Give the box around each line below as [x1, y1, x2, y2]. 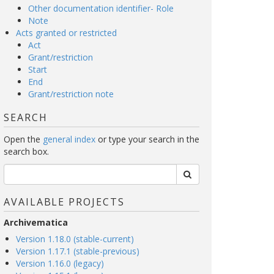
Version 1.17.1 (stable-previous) [16, 245, 139, 257]
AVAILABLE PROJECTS [4, 195, 125, 209]
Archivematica [4, 217, 68, 228]
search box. [4, 146, 49, 157]
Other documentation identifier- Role [28, 2, 174, 14]
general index [43, 133, 95, 145]
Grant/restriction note [28, 88, 114, 100]
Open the [4, 133, 43, 145]
